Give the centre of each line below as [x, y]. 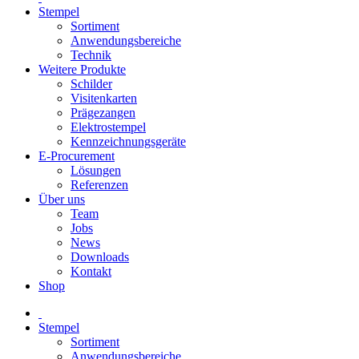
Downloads [100, 256]
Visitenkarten [104, 98]
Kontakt [91, 271]
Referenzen [99, 184]
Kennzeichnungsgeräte [128, 141]
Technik [91, 54]
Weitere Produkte [82, 69]
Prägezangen [103, 112]
